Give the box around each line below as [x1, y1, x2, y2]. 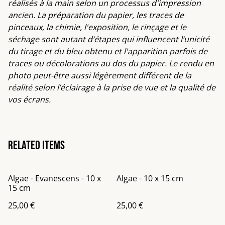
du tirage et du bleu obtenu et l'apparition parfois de [8, 46, 207, 57]
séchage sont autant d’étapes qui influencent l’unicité [8, 34, 209, 45]
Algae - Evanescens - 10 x [8, 173, 101, 184]
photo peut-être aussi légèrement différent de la [8, 70, 191, 81]
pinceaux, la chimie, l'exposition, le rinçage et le [8, 22, 186, 33]
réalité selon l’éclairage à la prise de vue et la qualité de [8, 82, 215, 93]
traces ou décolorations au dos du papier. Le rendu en [8, 58, 214, 69]
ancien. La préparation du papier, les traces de [8, 10, 184, 21]
